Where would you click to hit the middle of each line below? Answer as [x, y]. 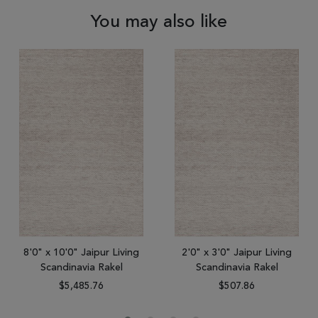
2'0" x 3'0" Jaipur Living [237, 252]
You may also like [159, 22]
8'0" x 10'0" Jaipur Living [81, 252]
